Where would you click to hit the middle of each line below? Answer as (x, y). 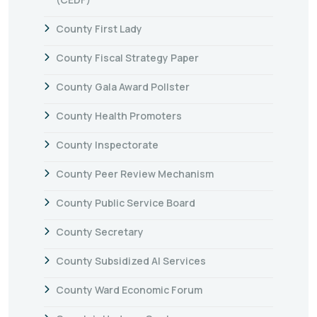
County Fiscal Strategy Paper (127, 57)
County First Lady (99, 28)
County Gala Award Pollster (123, 86)
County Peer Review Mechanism (135, 173)
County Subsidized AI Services (131, 260)
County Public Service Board (126, 202)
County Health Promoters (119, 115)
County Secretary (100, 231)
